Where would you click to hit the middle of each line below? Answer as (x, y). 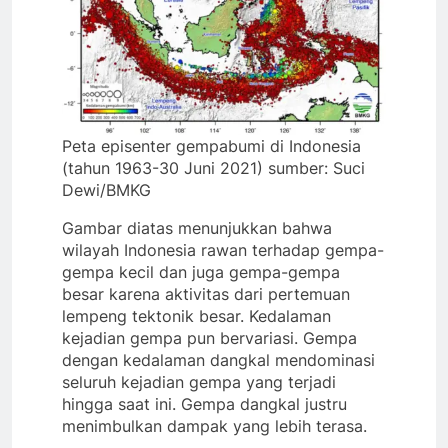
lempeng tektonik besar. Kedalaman (196, 315)
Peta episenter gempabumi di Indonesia (211, 145)
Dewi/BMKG (106, 189)
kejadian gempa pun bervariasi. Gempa (209, 337)
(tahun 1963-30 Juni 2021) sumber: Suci (213, 167)
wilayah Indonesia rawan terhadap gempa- (223, 249)
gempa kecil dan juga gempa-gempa (201, 271)
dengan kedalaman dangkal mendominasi (218, 359)
